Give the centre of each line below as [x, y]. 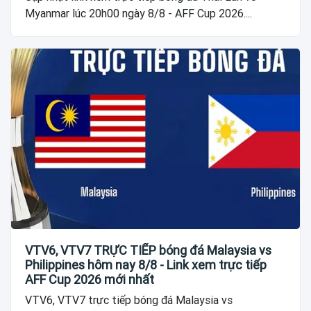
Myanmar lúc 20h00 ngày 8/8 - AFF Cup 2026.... [138, 14]
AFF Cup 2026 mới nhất [90, 279]
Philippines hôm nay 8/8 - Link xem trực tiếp [146, 264]
